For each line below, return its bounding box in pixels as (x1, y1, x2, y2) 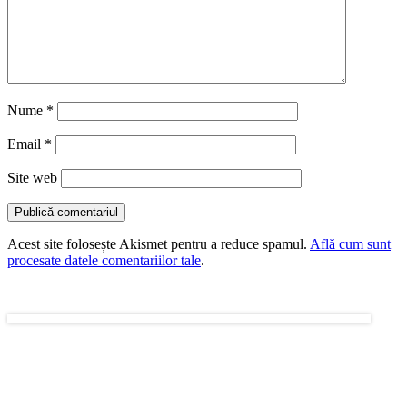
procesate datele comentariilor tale (7, 252, 201, 268)
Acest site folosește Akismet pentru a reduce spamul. (7, 235, 310, 252)
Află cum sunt (310, 235, 391, 252)
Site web (7, 169, 57, 185)
